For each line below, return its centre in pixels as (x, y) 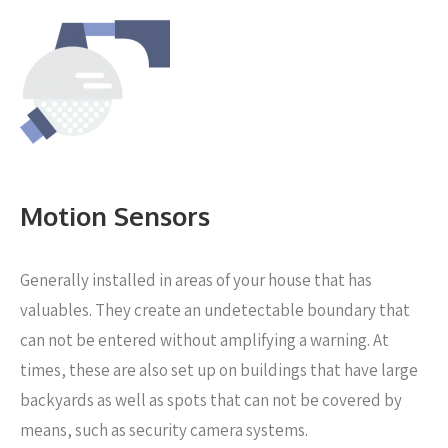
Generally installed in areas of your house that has (196, 279)
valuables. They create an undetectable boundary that (215, 309)
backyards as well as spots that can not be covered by (211, 399)
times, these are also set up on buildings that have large (219, 369)
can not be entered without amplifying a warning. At (204, 339)
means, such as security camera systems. (164, 429)
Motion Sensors (115, 215)
